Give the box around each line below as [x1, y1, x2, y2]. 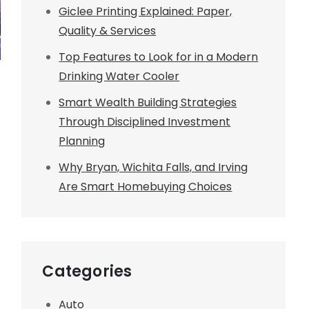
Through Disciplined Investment [59, 113, 231, 130]
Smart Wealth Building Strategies [59, 94, 237, 110]
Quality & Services [59, 22, 157, 39]
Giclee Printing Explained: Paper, [59, 3, 232, 19]
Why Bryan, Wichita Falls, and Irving [59, 159, 248, 175]
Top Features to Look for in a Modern [59, 48, 259, 65]
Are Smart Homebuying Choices [59, 178, 232, 195]
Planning [59, 132, 106, 149]
